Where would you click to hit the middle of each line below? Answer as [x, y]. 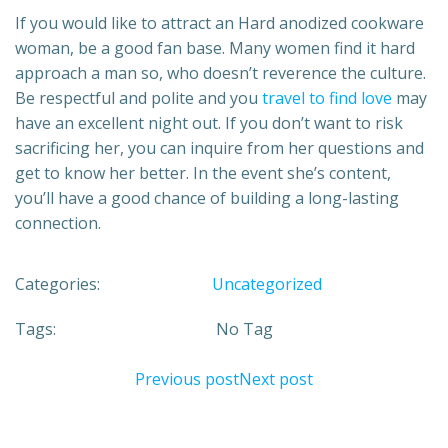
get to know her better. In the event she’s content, [203, 172]
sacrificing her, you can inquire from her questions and [219, 147]
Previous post [187, 378]
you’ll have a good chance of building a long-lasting [207, 197]
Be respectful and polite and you [138, 97]
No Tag [244, 328]
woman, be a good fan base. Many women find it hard [215, 47]
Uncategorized [266, 283]
